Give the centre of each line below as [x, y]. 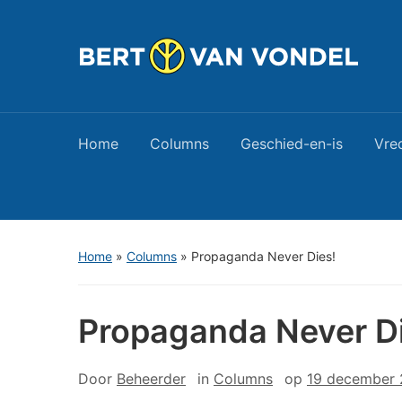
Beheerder [151, 379]
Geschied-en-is [292, 144]
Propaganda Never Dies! [263, 256]
